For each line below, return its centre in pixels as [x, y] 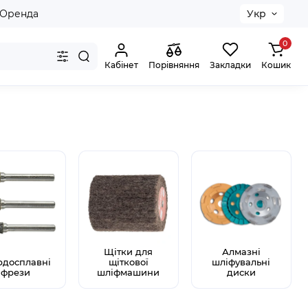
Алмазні [241, 252]
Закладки [230, 65]
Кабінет [121, 65]
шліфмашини [129, 273]
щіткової [128, 262]
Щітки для [129, 252]
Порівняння [174, 65]
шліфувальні [241, 262]
